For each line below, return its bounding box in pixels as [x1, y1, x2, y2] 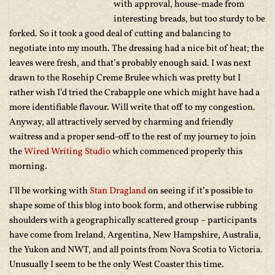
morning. [9, 160, 47, 173]
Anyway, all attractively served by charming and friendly [9, 116, 233, 129]
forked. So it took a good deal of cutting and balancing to [9, 28, 231, 41]
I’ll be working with [9, 185, 90, 198]
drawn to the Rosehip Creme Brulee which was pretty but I [9, 72, 241, 85]
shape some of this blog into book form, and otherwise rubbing [9, 199, 258, 212]
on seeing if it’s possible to [146, 185, 253, 198]
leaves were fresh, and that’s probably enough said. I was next [9, 57, 251, 70]
